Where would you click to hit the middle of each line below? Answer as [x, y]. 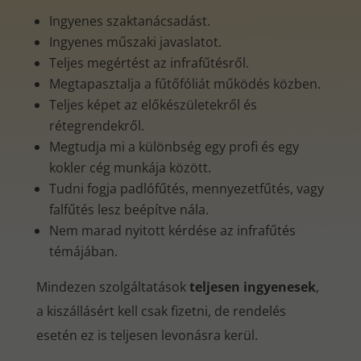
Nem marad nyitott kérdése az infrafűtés [172, 230]
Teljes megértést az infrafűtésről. [149, 63]
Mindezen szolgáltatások [112, 287]
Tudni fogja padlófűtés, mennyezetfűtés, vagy [186, 189]
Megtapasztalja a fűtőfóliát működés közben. [185, 84]
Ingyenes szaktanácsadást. [129, 21]
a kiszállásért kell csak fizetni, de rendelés [161, 311]
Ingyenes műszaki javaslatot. [135, 42]
